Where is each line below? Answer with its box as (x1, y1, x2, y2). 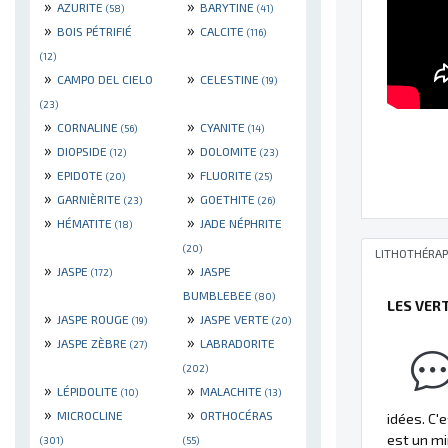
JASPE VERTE (200, 311, 272, 326)
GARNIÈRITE (57, 191, 124, 206)
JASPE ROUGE (57, 311, 132, 326)
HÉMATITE (57, 215, 115, 230)
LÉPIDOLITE (57, 383, 121, 398)
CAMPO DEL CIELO (57, 71, 153, 86)
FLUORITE (200, 167, 255, 182)
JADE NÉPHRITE (200, 215, 282, 230)
